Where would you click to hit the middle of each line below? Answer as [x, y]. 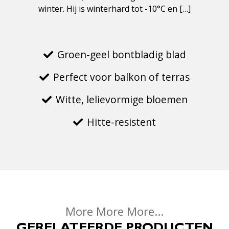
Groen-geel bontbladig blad [121, 55]
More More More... [114, 212]
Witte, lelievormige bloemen [121, 100]
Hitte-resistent [121, 122]
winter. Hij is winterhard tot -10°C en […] [114, 9]
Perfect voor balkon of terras [121, 77]
